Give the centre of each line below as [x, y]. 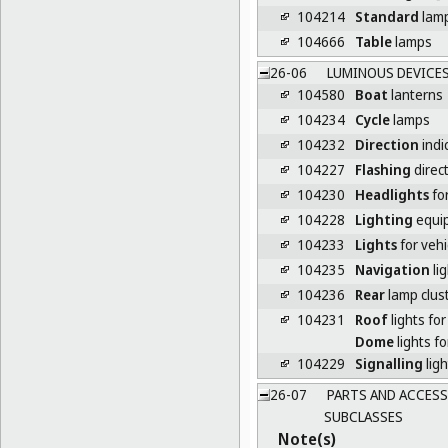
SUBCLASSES [363, 416]
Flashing [382, 169]
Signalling [388, 363]
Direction [386, 144]
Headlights [391, 194]
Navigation [392, 269]
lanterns [415, 94]
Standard [386, 16]
